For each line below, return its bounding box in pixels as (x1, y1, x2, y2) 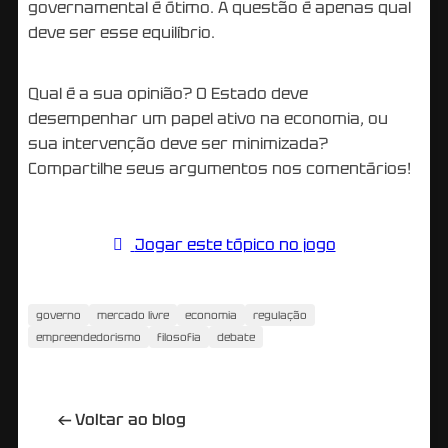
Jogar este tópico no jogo (134, 233, 336, 255)
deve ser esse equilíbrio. (28, 21, 215, 43)
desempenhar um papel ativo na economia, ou (28, 107, 388, 129)
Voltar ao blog (75, 408, 186, 430)
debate (217, 329, 255, 344)
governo (36, 307, 81, 322)
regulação (253, 307, 307, 322)
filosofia (157, 329, 201, 344)
